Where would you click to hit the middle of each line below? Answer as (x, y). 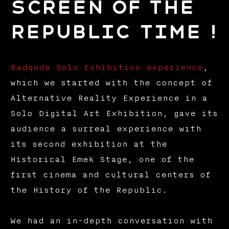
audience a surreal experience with (106, 129)
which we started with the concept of (111, 83)
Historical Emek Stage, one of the (102, 159)
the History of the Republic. (88, 190)
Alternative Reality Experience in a (109, 98)
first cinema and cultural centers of (110, 175)
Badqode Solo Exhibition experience (106, 67)
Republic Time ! (113, 32)
